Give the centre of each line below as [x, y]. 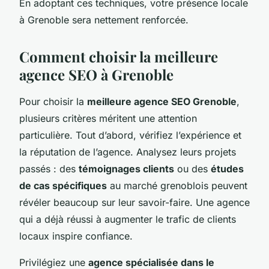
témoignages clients [126, 168]
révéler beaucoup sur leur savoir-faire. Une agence [134, 202]
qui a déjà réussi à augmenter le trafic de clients [128, 219]
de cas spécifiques [63, 185]
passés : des [49, 168]
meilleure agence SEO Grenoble [162, 101]
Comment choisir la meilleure [119, 56]
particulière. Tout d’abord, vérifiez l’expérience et [130, 135]
